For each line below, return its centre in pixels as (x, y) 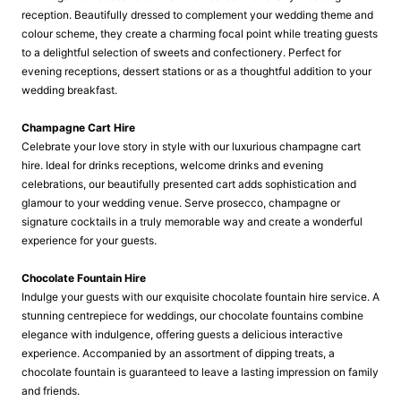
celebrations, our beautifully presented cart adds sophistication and (189, 184)
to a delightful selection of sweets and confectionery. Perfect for (181, 52)
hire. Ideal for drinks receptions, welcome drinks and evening (172, 165)
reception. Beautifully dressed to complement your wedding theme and (197, 15)
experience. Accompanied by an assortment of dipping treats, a (178, 353)
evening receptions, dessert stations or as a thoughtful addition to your (196, 71)
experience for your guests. (89, 240)
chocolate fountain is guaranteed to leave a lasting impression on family (200, 372)
